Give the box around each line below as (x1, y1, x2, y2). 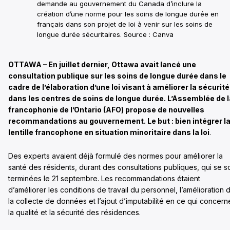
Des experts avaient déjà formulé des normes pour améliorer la (8, 151, 223, 161)
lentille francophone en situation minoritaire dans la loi (8, 128, 209, 137)
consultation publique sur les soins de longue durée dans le (8, 71, 226, 81)
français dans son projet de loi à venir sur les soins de (37, 20, 213, 29)
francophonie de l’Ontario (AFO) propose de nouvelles (8, 105, 204, 114)
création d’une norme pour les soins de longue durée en (37, 10, 219, 18)
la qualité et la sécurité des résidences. (8, 208, 141, 217)
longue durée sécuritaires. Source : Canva (37, 30, 174, 39)
